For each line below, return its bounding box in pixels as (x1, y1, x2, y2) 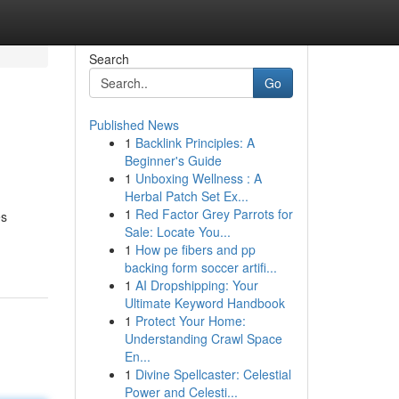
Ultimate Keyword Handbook (124, 294, 285, 312)
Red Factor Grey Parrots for (134, 205, 293, 223)
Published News (88, 116, 179, 134)
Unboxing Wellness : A (134, 169, 262, 187)
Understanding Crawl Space (124, 330, 282, 347)
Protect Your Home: (134, 312, 246, 330)
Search (88, 50, 129, 68)
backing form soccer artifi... (124, 258, 277, 276)
